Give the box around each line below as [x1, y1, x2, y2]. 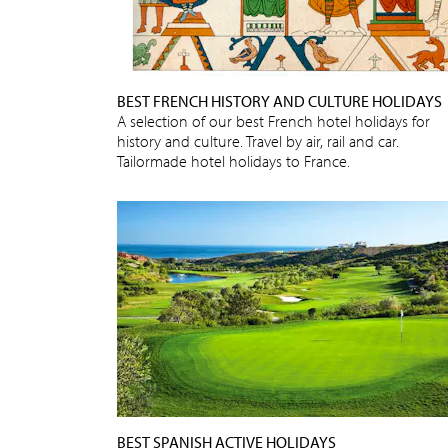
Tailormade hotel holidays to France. [117, 150, 350, 171]
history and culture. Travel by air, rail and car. [117, 130, 399, 151]
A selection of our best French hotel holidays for [117, 110, 430, 131]
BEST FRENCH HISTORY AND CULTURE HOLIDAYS [117, 90, 442, 111]
